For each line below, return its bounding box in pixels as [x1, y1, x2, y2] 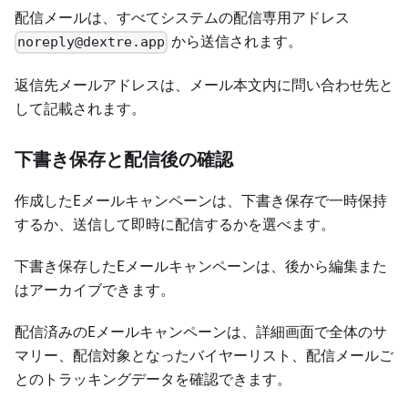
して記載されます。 [15, 97, 146, 118]
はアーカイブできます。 [15, 279, 175, 300]
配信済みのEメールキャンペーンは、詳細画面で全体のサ [15, 321, 387, 342]
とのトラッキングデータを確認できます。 [15, 368, 291, 389]
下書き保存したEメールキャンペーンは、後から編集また [15, 255, 387, 276]
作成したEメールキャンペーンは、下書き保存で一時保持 [15, 189, 387, 210]
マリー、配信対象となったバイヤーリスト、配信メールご [15, 344, 393, 365]
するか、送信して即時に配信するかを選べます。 [15, 213, 335, 234]
